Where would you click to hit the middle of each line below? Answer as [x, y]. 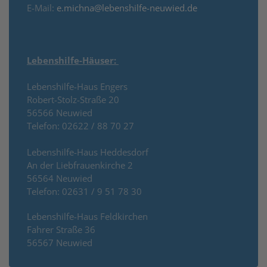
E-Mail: [42, 7]
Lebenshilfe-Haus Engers [77, 86]
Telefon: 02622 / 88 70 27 [80, 125]
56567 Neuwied [60, 242]
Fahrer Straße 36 [61, 229]
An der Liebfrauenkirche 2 [80, 165]
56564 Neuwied [60, 178]
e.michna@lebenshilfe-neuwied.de [127, 7]
